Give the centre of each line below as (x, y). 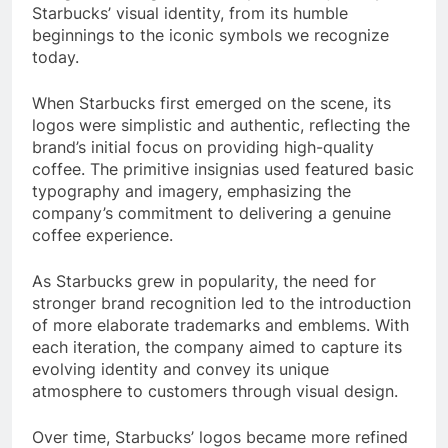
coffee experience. (102, 234)
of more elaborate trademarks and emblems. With (220, 324)
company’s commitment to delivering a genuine (211, 212)
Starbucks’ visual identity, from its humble (190, 12)
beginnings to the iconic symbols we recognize (210, 34)
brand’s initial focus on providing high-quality (203, 146)
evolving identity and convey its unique (180, 368)
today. (55, 56)
